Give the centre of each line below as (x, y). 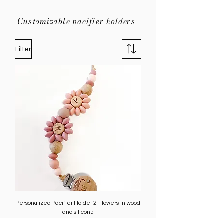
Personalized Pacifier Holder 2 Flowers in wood (78, 203)
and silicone (78, 212)
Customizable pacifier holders (76, 21)
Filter (23, 49)
